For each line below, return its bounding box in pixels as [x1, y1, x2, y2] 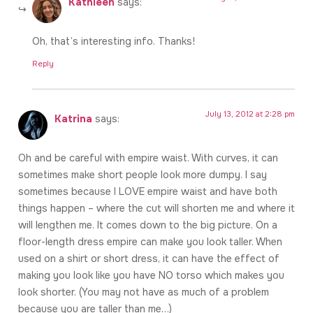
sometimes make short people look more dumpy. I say [18, 168, 267, 182]
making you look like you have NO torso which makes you [18, 269, 284, 282]
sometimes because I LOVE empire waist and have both [18, 185, 277, 198]
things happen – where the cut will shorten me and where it [18, 202, 295, 215]
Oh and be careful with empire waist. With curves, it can [18, 152, 278, 165]
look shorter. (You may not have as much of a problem [18, 286, 269, 299]
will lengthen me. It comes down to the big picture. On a [18, 219, 277, 232]
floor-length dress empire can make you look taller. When [18, 235, 282, 249]
